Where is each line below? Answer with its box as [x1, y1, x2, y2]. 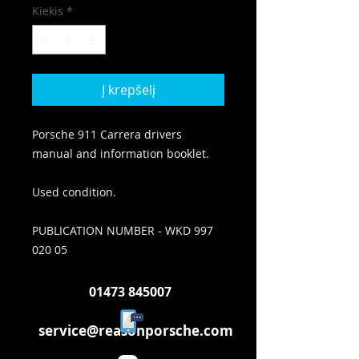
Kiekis [32, 3, 63, 18]
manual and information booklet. [32, 146, 209, 161]
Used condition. [32, 184, 119, 200]
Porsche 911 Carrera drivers [32, 127, 182, 142]
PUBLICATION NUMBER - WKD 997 [32, 223, 213, 238]
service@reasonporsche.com [38, 321, 233, 340]
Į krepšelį [101, 81, 155, 99]
